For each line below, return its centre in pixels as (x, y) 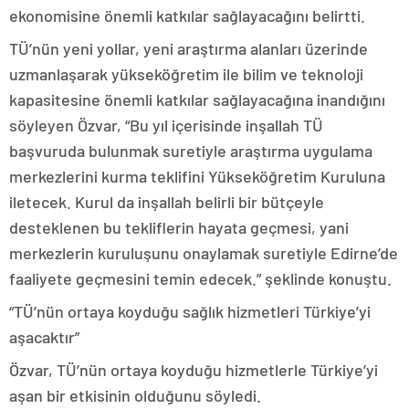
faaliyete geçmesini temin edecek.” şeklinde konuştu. (200, 278)
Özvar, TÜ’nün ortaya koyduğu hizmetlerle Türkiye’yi (194, 370)
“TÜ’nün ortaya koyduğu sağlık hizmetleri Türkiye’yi (190, 311)
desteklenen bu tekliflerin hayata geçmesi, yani (179, 227)
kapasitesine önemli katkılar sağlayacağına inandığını (197, 100)
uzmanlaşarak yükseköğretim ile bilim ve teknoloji (186, 74)
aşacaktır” (44, 337)
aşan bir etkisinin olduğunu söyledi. (135, 395)
